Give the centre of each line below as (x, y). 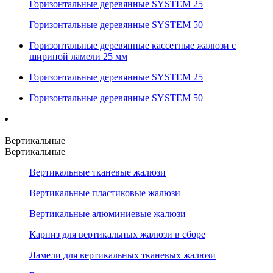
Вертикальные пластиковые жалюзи (105, 193)
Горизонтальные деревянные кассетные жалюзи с (133, 46)
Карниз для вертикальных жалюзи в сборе (117, 235)
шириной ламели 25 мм (78, 57)
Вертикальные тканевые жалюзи (97, 172)
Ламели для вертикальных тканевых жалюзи (122, 255)
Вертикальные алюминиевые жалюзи (108, 214)
